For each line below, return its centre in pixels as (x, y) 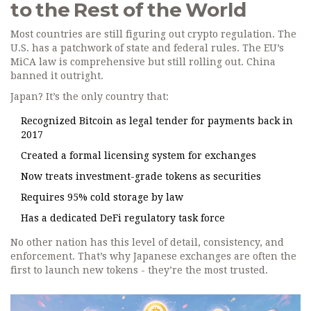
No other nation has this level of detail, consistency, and (147, 243)
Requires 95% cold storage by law (102, 197)
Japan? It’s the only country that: (90, 97)
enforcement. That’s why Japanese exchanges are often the (153, 257)
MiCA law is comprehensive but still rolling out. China (143, 62)
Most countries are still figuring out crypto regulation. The (153, 34)
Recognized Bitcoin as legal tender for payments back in (157, 121)
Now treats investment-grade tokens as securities (141, 177)
